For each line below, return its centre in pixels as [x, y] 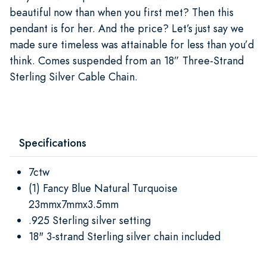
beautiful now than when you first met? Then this [122, 12]
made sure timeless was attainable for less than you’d [132, 44]
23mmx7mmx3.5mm [74, 204]
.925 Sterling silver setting [90, 220]
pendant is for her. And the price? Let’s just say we [127, 28]
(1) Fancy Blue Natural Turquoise [103, 188]
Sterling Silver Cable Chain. [74, 76]
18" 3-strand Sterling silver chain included [125, 236]
